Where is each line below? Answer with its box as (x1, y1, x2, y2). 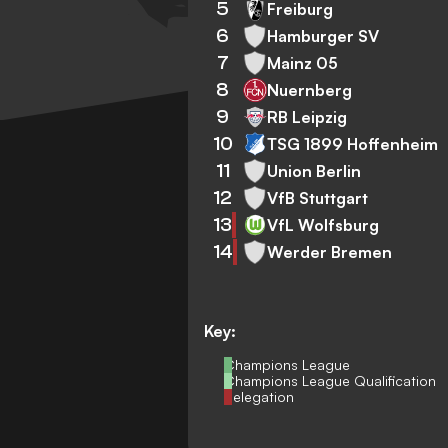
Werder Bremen (267, 241, 393, 262)
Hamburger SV (267, 25, 380, 46)
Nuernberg (267, 79, 353, 100)
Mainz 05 (267, 52, 339, 73)
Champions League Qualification (224, 372, 437, 389)
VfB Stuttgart (267, 187, 369, 208)
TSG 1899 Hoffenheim (267, 133, 439, 154)
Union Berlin (267, 160, 362, 181)
